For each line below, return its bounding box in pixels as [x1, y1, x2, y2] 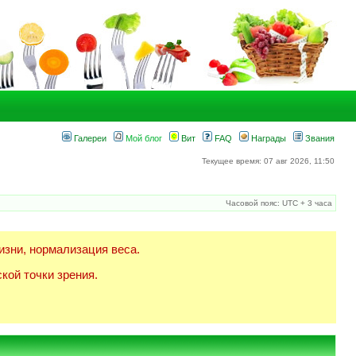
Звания [303, 133, 335, 143]
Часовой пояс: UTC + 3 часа [226, 199, 332, 207]
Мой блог [123, 133, 162, 143]
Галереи [72, 133, 106, 143]
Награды [249, 133, 286, 143]
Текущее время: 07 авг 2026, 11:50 [202, 157, 335, 165]
